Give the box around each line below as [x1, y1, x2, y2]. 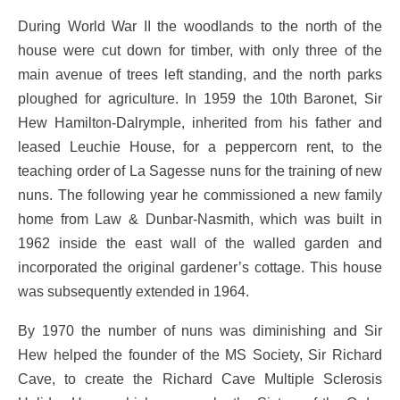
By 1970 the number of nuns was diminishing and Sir [18, 321, 382, 338]
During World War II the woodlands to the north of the [18, 18, 382, 35]
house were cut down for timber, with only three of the [18, 42, 382, 59]
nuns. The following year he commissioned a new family [18, 187, 382, 204]
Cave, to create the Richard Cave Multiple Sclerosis [18, 370, 382, 387]
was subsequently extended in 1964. [18, 283, 249, 300]
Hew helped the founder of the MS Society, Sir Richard [18, 346, 382, 362]
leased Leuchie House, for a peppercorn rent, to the [18, 138, 382, 155]
